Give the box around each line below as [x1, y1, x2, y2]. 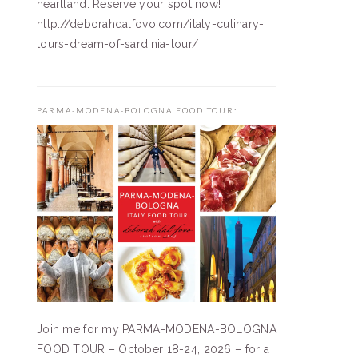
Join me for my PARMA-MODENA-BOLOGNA [37, 323, 276, 336]
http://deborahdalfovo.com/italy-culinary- [37, 17, 265, 30]
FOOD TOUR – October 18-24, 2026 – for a [37, 343, 269, 356]
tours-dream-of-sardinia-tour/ [37, 37, 199, 50]
